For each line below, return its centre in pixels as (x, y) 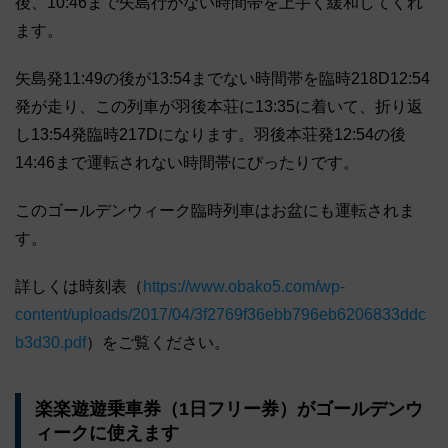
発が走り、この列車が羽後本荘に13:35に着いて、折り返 (219, 107)
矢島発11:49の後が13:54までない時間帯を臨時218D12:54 (222, 79)
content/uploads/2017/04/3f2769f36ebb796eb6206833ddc (220, 315)
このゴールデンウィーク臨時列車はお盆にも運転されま (215, 211)
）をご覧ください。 (158, 343)
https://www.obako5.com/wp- (244, 287)
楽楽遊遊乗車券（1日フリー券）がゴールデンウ (228, 408)
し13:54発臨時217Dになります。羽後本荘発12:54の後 (210, 135)
